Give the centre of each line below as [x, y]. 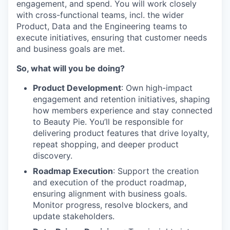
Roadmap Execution [73, 171]
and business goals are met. [71, 49]
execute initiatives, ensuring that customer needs [112, 37]
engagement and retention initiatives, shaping [121, 99]
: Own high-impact [157, 88]
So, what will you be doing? [71, 68]
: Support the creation [156, 171]
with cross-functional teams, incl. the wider [100, 15]
